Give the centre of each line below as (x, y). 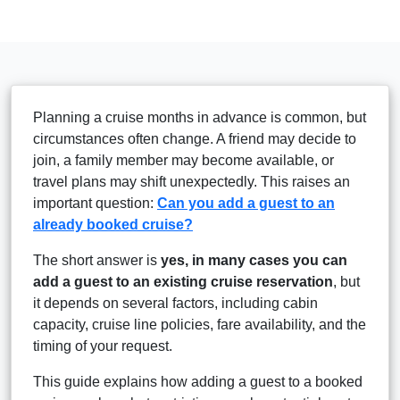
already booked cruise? (113, 224)
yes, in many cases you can (254, 260)
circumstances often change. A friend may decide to (195, 138)
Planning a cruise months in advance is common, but (200, 117)
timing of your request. (103, 346)
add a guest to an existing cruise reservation (183, 281)
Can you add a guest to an (246, 203)
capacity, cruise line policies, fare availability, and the (200, 324)
